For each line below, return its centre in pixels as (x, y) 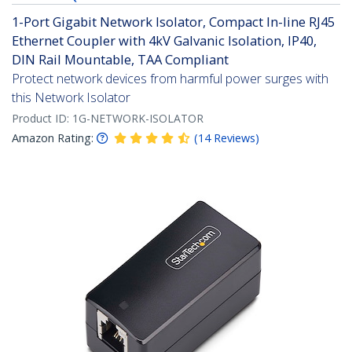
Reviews (235, 138)
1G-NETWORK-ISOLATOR (138, 119)
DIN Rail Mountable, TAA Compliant (120, 60)
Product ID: (42, 119)
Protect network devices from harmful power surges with (170, 79)
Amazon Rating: (53, 138)
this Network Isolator (71, 98)
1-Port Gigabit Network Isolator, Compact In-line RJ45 (173, 22)
